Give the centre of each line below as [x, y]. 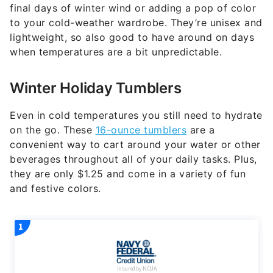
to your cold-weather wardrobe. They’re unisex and [136, 23]
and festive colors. [55, 189]
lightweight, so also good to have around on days [132, 37]
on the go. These [53, 130]
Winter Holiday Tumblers [96, 88]
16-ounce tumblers [141, 130]
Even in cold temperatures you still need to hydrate [136, 115]
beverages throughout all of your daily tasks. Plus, [133, 159]
